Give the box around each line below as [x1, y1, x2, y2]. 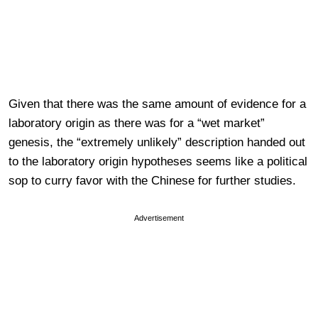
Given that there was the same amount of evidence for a [9, 97, 306, 111]
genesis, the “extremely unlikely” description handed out [9, 135, 305, 149]
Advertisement [134, 213, 184, 222]
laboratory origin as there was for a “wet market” [9, 116, 265, 130]
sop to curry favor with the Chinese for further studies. [9, 173, 296, 187]
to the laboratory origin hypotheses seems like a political [9, 154, 307, 168]
